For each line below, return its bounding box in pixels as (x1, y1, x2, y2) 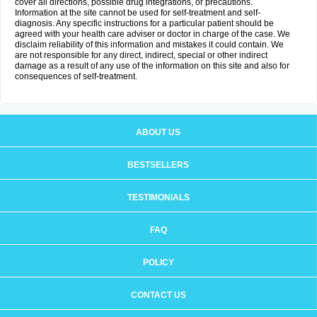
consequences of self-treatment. (15, 71, 137, 81)
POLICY (142, 258, 174, 267)
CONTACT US (130, 290, 186, 300)
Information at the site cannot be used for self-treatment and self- (15, 8, 260, 18)
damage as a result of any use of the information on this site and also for (15, 61, 289, 71)
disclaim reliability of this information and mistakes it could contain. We (15, 40, 284, 50)
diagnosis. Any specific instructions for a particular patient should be (15, 18, 274, 28)
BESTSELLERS (127, 160, 189, 170)
